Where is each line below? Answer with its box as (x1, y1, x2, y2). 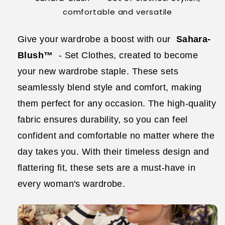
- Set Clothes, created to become (56, 50, 198, 60)
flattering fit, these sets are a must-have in (18, 163, 196, 173)
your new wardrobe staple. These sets (18, 66, 179, 76)
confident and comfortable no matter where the (18, 131, 215, 141)
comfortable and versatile (62, 7, 173, 17)
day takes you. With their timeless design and (18, 147, 209, 157)
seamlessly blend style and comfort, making (18, 82, 202, 92)
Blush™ (18, 50, 53, 60)
